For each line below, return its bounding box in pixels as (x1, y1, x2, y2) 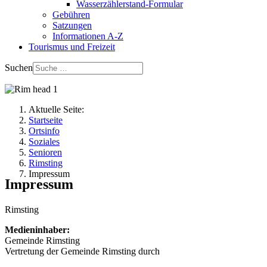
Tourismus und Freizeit (29, 42, 115, 52)
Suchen (5, 63, 33, 73)
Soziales (29, 136, 60, 147)
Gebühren (52, 10, 90, 20)
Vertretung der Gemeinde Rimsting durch (5, 246, 160, 256)
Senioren (29, 147, 62, 157)
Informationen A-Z (52, 31, 123, 41)
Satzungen (52, 20, 92, 30)
